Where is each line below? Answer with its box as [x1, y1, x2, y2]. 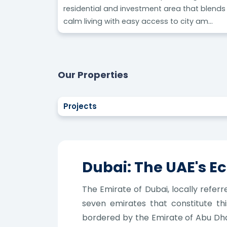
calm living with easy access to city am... [63, 16, 213, 26]
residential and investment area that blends [63, 3, 226, 14]
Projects [63, 100, 97, 111]
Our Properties [58, 68, 128, 81]
